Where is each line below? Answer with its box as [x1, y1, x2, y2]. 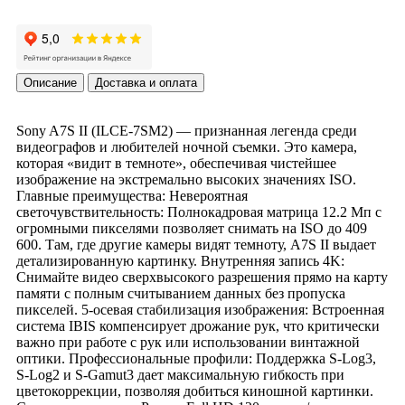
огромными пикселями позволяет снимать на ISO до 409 [16, 221, 367, 237]
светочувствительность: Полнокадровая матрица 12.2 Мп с [16, 204, 381, 221]
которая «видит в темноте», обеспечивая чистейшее [16, 155, 336, 172]
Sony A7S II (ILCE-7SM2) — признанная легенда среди [16, 123, 357, 139]
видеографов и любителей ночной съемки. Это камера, [16, 139, 357, 155]
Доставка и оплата [95, 76, 197, 90]
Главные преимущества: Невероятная [16, 188, 248, 204]
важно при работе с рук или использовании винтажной [16, 334, 360, 351]
